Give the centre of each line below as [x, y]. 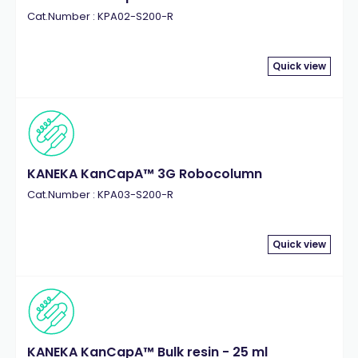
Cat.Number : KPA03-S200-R [100, 195]
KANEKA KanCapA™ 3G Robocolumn [144, 174]
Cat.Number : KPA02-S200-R [100, 16]
